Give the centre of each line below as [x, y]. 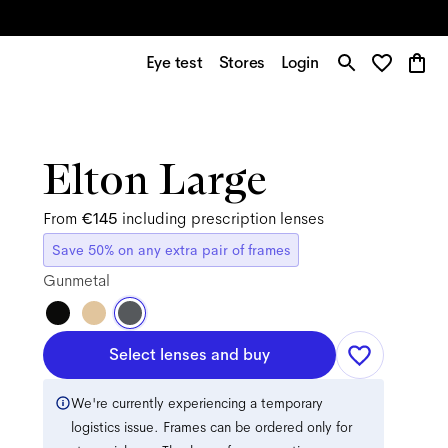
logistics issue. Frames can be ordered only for [211, 427]
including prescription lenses [222, 218]
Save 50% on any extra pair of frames [170, 250]
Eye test [174, 62]
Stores [242, 62]
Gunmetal [76, 280]
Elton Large [154, 178]
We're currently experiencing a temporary [196, 403]
